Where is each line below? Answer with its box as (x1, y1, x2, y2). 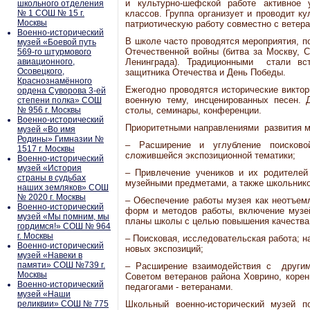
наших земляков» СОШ (17, 183, 109, 192)
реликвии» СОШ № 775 (17, 299, 109, 309)
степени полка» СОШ (17, 95, 102, 105)
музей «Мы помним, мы (17, 212, 109, 221)
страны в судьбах (17, 173, 86, 183)
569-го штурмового (17, 47, 91, 57)
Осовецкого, (17, 66, 64, 76)
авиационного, (17, 57, 75, 66)
